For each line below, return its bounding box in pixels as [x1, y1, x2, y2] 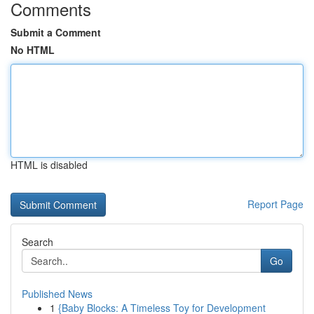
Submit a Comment [11, 25, 101, 39]
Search [22, 235, 53, 249]
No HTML [11, 43, 55, 57]
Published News [22, 287, 93, 301]
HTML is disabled [11, 158, 88, 172]
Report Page [247, 197, 303, 211]
